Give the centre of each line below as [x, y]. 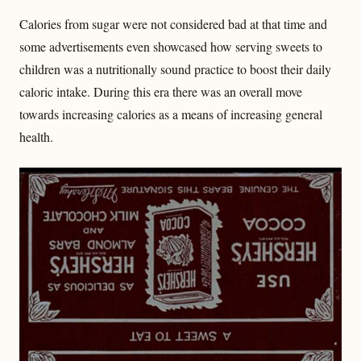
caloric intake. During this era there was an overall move [161, 92]
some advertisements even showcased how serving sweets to [171, 47]
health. [36, 137]
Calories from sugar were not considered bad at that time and [173, 24]
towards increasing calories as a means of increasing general [171, 114]
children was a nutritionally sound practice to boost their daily [175, 69]
